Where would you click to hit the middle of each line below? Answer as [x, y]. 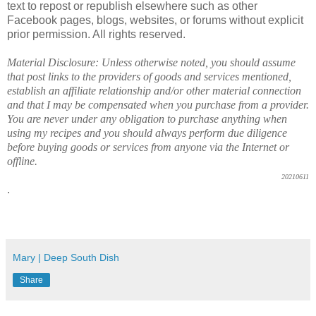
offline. [22, 161]
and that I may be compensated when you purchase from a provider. [158, 104]
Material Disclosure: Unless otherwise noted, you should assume [151, 62]
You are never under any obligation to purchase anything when [147, 119]
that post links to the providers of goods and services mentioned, [149, 76]
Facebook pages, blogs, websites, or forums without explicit [155, 20]
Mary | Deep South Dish [66, 257]
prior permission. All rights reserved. [96, 34]
